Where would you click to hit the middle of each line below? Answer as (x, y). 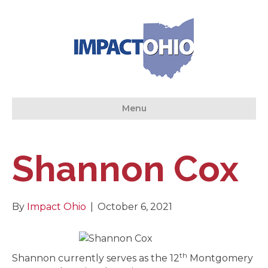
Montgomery (220, 258)
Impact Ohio (57, 207)
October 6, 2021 (135, 207)
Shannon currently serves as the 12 (96, 258)
